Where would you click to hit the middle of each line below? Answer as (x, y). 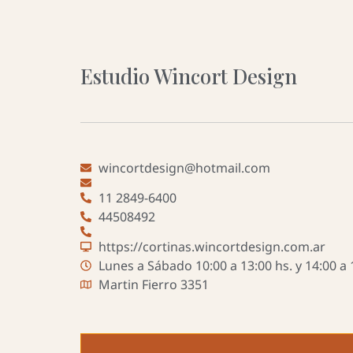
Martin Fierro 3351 (153, 284)
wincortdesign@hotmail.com (184, 168)
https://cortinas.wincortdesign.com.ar (212, 247)
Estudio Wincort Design (189, 76)
